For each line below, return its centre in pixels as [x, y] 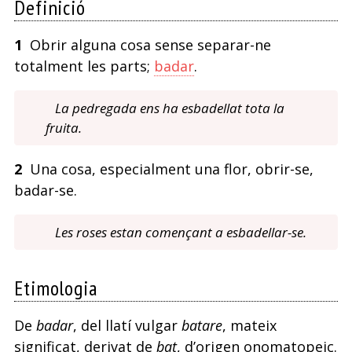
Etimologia [56, 288]
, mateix [249, 326]
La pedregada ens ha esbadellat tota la [169, 108]
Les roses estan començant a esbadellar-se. [180, 233]
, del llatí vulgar [127, 326]
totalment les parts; [84, 66]
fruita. [63, 128]
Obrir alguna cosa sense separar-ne [146, 45]
